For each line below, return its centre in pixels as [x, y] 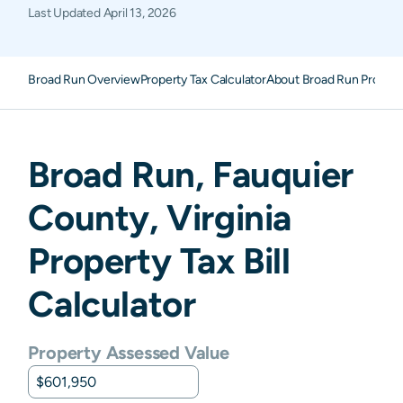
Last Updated [66, 13]
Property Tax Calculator [203, 79]
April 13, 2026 [139, 13]
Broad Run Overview [84, 79]
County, [98, 217]
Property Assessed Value [129, 352]
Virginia [229, 217]
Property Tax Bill [159, 260]
